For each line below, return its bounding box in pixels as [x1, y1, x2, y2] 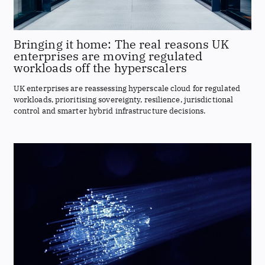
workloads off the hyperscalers [13, 60, 187, 76]
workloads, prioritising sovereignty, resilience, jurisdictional [13, 94, 234, 105]
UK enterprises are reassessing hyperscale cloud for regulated [13, 83, 240, 93]
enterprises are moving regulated [13, 48, 203, 64]
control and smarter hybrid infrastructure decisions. [13, 105, 206, 116]
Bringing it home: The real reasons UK [13, 36, 230, 53]
